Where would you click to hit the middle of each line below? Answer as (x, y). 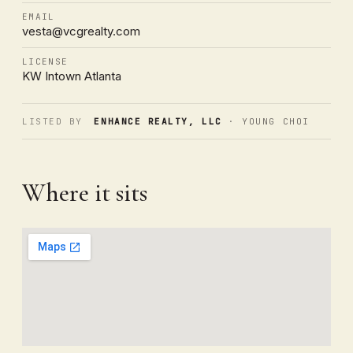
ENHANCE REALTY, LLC (158, 121)
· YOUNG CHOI (266, 121)
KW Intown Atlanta (72, 76)
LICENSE (45, 61)
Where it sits (85, 192)
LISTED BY (52, 121)
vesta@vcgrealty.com (81, 31)
